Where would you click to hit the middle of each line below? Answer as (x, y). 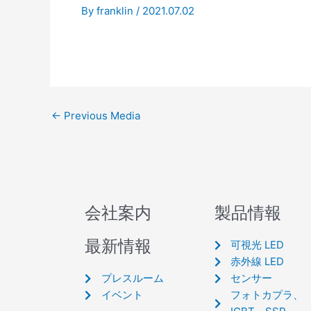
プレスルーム (132, 278)
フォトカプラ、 (267, 295)
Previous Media (101, 115)
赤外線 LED (258, 261)
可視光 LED (258, 245)
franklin (116, 10)
